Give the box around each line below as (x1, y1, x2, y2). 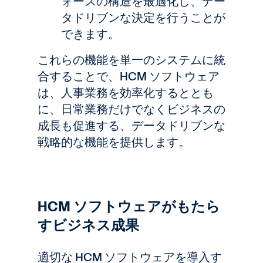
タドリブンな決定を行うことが (61, 9, 225, 26)
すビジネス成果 (38, 215, 139, 235)
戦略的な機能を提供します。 (38, 134, 190, 150)
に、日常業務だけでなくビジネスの (38, 101, 225, 117)
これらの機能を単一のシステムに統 (38, 52, 225, 68)
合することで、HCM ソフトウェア (38, 68, 220, 85)
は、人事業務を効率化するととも (38, 85, 214, 101)
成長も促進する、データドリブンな (38, 117, 225, 134)
